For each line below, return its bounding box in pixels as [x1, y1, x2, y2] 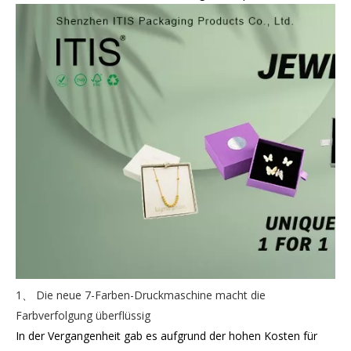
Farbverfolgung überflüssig [16, 308, 150, 323]
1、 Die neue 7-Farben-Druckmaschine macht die [16, 288, 266, 302]
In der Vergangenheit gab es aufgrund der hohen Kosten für [16, 328, 317, 343]
